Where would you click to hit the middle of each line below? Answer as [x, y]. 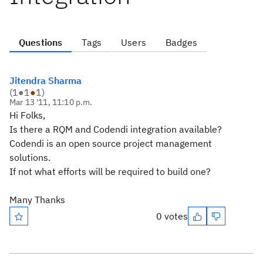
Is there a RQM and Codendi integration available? [116, 129]
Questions [41, 42]
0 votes [172, 216]
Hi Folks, [27, 115]
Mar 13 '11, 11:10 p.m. [51, 102]
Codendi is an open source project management [111, 143]
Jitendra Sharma [45, 80]
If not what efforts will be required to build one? [110, 171]
